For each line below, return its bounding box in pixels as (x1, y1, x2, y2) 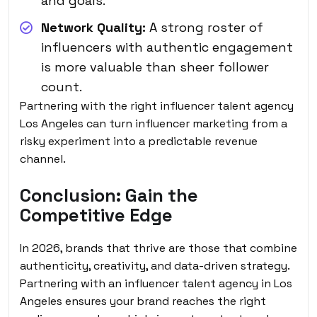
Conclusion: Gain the (20, 183, 198, 207)
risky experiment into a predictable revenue (20, 133, 258, 149)
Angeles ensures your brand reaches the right (20, 293, 266, 309)
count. (41, 78, 82, 95)
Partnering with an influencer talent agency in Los (20, 275, 292, 291)
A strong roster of (146, 18, 263, 35)
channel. (20, 151, 66, 166)
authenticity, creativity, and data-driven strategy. (20, 258, 289, 273)
